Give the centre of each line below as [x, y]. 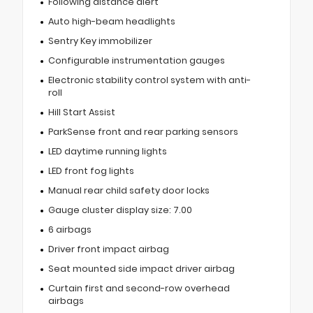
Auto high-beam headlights [111, 21]
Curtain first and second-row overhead [139, 288]
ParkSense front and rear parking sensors [143, 131]
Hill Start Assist [81, 112]
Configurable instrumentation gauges [136, 60]
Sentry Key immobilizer [100, 41]
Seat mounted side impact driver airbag [141, 268]
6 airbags [70, 229]
